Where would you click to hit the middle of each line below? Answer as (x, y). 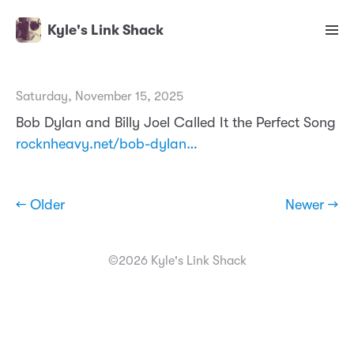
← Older (40, 205)
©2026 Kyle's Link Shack (177, 261)
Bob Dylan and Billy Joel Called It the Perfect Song (176, 123)
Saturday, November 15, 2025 (100, 97)
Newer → (312, 205)
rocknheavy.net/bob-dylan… (107, 144)
